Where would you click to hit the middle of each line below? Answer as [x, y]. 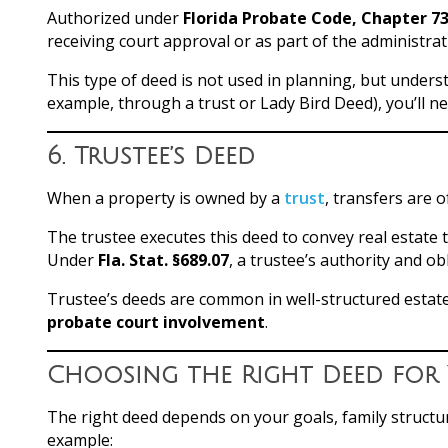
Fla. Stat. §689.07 [163, 259]
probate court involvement [156, 321]
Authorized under [115, 17]
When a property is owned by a [165, 197]
